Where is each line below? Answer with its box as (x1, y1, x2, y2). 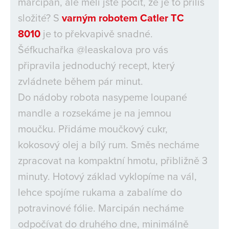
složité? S (18, 10, 62, 25)
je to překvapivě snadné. (40, 26, 153, 41)
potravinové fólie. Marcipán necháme (18, 200, 184, 215)
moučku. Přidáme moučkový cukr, (18, 121, 168, 136)
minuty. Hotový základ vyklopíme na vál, (18, 169, 197, 184)
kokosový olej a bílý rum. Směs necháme (18, 137, 199, 152)
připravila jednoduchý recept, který (18, 58, 175, 73)
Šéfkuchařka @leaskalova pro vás (18, 42, 168, 57)
